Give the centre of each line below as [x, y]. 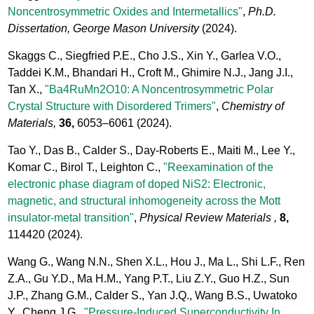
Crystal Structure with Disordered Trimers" [112, 107]
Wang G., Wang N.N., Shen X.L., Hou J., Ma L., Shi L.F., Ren [157, 262]
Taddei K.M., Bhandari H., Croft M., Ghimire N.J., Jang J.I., [151, 73]
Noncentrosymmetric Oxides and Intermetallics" [125, 12]
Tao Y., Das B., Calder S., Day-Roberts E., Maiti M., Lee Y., [152, 151]
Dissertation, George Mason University [104, 29]
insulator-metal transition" [71, 218]
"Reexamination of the [219, 168]
